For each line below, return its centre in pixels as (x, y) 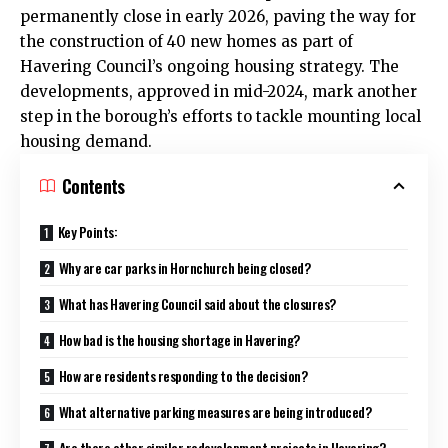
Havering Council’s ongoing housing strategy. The (209, 66)
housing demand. (86, 141)
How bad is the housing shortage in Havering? (179, 339)
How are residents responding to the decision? (183, 375)
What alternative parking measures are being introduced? (215, 411)
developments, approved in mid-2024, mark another (218, 91)
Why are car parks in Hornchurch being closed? (184, 267)
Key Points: (87, 231)
